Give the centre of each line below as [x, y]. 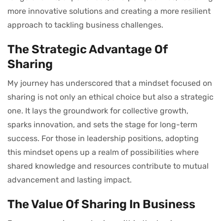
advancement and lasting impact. [70, 180]
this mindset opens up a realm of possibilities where [103, 152]
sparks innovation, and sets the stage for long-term [102, 124]
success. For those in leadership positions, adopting [103, 138]
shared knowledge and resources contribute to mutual [108, 166]
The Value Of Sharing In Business [101, 204]
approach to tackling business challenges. [85, 25]
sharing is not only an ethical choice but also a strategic [110, 97]
